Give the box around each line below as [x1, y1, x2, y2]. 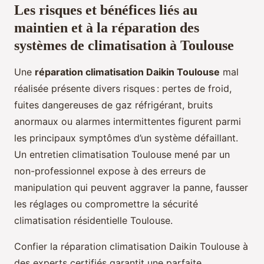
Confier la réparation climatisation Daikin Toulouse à [14, 240, 248, 252]
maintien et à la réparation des [14, 19, 199, 35]
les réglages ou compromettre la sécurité [14, 197, 198, 210]
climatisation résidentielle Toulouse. [14, 214, 173, 226]
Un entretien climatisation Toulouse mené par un [14, 148, 230, 160]
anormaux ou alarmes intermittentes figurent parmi [14, 115, 241, 127]
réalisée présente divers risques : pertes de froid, [14, 82, 232, 94]
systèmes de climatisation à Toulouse [14, 37, 234, 53]
